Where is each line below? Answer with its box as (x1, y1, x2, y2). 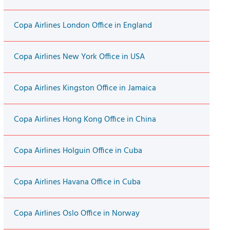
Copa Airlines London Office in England (13, 19, 152, 33)
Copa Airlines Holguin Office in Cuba (13, 144, 142, 158)
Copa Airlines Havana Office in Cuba (13, 176, 141, 189)
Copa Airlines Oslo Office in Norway (13, 207, 140, 221)
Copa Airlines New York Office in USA (13, 50, 145, 64)
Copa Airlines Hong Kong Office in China (13, 113, 156, 127)
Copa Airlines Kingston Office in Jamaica (13, 82, 156, 95)
